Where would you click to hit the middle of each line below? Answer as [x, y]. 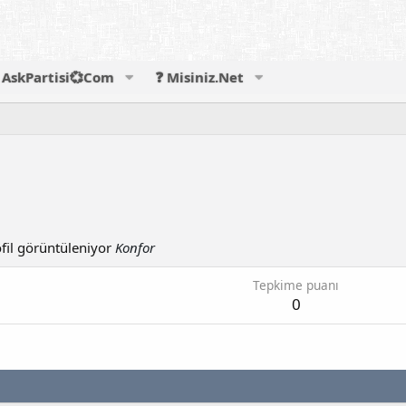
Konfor [135, 248]
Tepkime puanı [296, 285]
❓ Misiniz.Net [200, 77]
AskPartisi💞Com [58, 77]
